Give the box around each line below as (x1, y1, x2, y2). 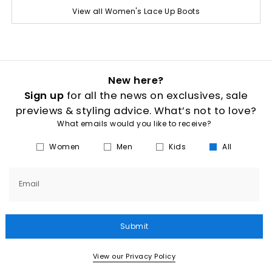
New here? (108, 73, 164, 87)
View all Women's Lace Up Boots (72, 5, 200, 16)
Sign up (24, 89, 64, 103)
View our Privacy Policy (92, 251, 176, 261)
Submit (120, 221, 149, 231)
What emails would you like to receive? (57, 118, 211, 129)
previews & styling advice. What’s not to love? (15, 104, 257, 118)
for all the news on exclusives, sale (64, 89, 248, 103)
